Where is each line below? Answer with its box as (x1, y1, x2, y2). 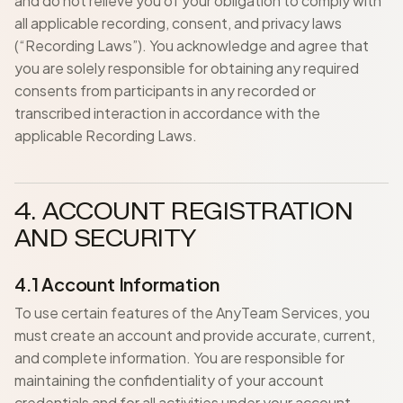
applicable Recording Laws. (14, 126, 197, 145)
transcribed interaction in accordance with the (14, 103, 320, 122)
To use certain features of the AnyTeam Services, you (14, 303, 370, 322)
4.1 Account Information (14, 273, 219, 295)
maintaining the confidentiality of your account (14, 371, 324, 390)
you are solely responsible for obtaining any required (14, 58, 359, 77)
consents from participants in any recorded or (14, 81, 316, 100)
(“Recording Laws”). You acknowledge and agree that (14, 36, 369, 55)
